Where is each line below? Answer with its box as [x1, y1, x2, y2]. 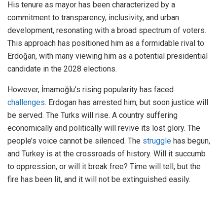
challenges [7, 98, 45, 108]
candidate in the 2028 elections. [7, 64, 117, 74]
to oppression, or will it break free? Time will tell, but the [7, 162, 201, 172]
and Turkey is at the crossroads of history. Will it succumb [7, 149, 206, 159]
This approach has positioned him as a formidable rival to [7, 38, 204, 48]
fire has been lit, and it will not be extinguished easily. [7, 175, 190, 184]
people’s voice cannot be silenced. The [7, 136, 143, 146]
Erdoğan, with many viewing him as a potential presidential [7, 51, 208, 61]
